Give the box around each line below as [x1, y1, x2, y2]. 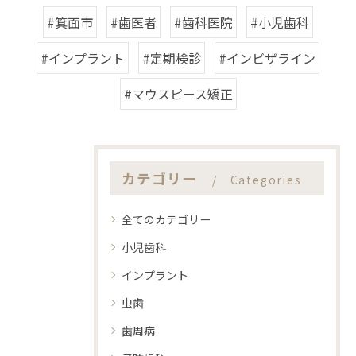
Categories [230, 172, 302, 188]
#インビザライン [219, 48, 315, 68]
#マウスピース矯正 [123, 84, 233, 103]
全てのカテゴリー [122, 211, 211, 227]
